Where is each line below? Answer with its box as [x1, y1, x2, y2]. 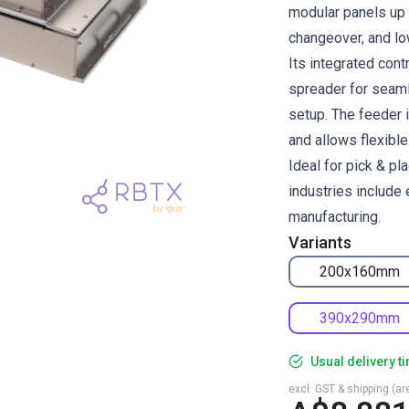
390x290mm [320, 309, 400, 327]
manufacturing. [288, 208, 381, 225]
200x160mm [320, 262, 400, 280]
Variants [288, 233, 351, 252]
